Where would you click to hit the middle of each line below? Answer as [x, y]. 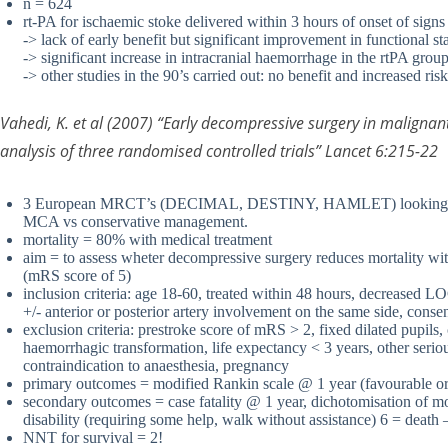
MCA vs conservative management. [135, 222]
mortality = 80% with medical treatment [147, 240]
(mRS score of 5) [77, 276]
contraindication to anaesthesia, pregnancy [156, 366]
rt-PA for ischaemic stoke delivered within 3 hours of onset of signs [234, 22]
